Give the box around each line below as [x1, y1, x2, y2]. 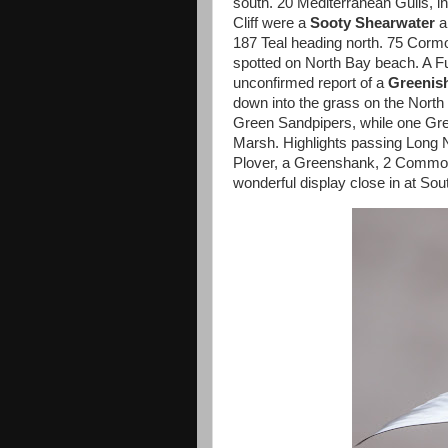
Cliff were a [233, 15, 310, 31]
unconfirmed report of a [233, 75, 388, 91]
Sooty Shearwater [310, 15, 435, 31]
